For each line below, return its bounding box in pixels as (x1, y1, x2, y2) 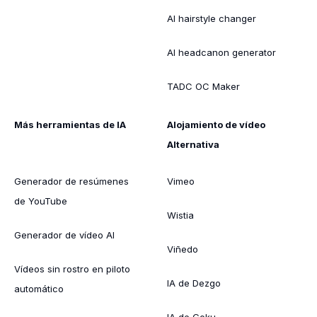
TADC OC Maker (167, 80, 240, 92)
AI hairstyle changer (167, 12, 256, 24)
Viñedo (167, 243, 198, 255)
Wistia (167, 209, 194, 221)
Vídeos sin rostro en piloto (14, 263, 130, 275)
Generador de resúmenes (14, 175, 129, 187)
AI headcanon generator (167, 46, 276, 58)
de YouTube (14, 195, 67, 207)
